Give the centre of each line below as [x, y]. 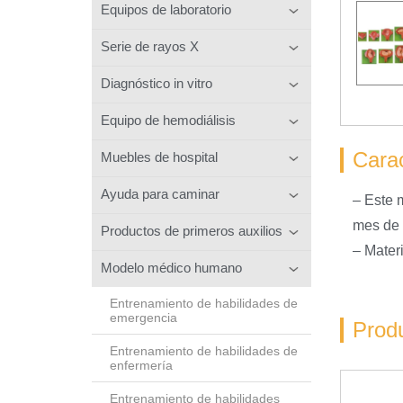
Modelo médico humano [171, 267]
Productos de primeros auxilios [192, 230]
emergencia [143, 317]
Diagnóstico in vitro [157, 83]
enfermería [141, 365]
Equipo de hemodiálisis [168, 120]
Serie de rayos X [150, 46]
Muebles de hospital [159, 157]
